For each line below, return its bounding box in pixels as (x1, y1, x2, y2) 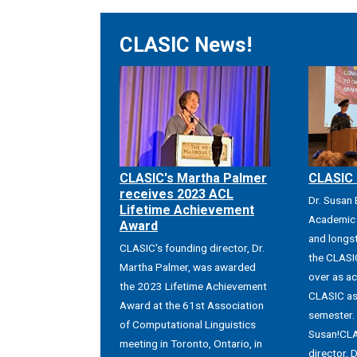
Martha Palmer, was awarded (120, 261, 256, 274)
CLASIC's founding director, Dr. (120, 241, 265, 255)
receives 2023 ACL (120, 186, 233, 202)
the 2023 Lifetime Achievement (120, 280, 267, 293)
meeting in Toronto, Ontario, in (120, 337, 262, 351)
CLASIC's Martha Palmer (120, 171, 267, 186)
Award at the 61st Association (120, 299, 264, 312)
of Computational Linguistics (120, 318, 256, 331)
